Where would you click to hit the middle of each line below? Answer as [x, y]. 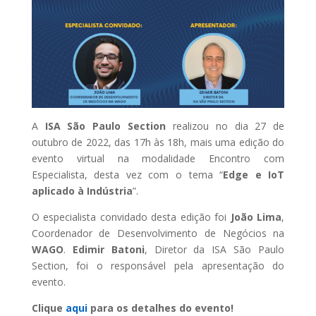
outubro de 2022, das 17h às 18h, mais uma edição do [158, 142]
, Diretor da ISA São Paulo [214, 249]
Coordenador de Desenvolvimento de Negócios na [158, 233]
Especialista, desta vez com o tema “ [127, 175]
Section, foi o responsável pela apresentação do [158, 266]
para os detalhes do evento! [160, 308]
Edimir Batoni [108, 249]
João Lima [256, 217]
